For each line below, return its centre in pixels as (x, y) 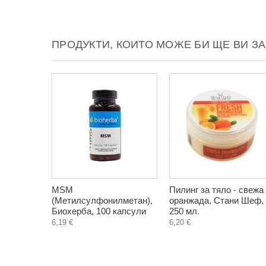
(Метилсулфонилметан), (102, 200)
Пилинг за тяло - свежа (216, 190)
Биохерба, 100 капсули (99, 211)
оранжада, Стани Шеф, (216, 200)
